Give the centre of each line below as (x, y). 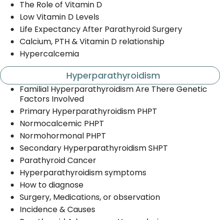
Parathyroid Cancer (58, 160)
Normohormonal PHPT (63, 136)
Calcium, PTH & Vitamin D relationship (92, 41)
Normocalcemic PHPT (62, 123)
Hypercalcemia (49, 54)
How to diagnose (52, 185)
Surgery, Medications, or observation (90, 197)
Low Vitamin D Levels (59, 17)
